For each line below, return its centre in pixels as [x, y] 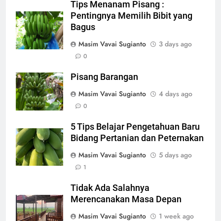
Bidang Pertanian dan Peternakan [137, 138]
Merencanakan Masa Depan [126, 200]
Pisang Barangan [104, 77]
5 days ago [175, 155]
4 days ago [176, 94]
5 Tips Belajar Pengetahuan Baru [135, 127]
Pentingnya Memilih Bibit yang [131, 16]
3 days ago [175, 44]
